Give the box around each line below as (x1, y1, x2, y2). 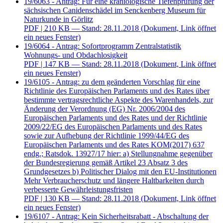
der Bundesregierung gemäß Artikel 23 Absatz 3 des (24, 158, 188, 167)
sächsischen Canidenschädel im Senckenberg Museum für (24, 6, 206, 15)
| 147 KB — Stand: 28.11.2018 (41, 60, 139, 69)
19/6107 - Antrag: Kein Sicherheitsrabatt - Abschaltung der (24, 212, 209, 221)
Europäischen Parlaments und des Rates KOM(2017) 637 (24, 140, 205, 149)
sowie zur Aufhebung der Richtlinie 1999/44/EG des (24, 131, 189, 140)
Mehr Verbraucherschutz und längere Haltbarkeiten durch (24, 176, 204, 185)
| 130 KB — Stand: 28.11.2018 (41, 194, 139, 203)
